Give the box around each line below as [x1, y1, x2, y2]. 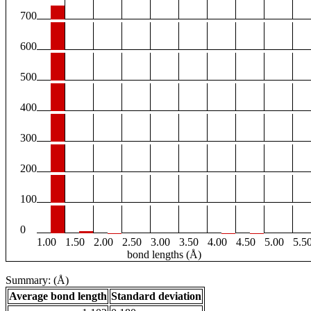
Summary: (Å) [6, 274, 69, 287]
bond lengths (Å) [126, 249, 201, 261]
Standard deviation [111, 290, 201, 303]
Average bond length [9, 290, 107, 303]
